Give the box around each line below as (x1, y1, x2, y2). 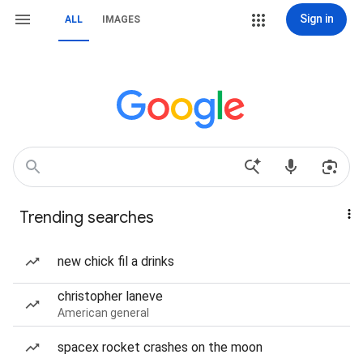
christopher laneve (58, 288, 163, 304)
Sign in (299, 12, 334, 25)
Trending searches (19, 207, 154, 228)
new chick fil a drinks (58, 254, 174, 269)
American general (58, 306, 149, 319)
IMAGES (102, 14, 140, 25)
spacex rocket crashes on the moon (58, 340, 263, 355)
